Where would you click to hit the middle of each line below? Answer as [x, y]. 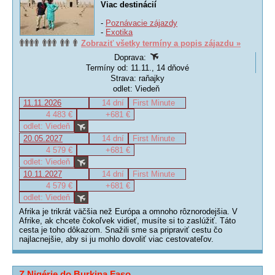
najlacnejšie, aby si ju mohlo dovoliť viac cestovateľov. [116, 239]
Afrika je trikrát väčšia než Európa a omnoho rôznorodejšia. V [128, 211]
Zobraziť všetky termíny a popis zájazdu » [161, 43]
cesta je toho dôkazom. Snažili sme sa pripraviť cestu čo [121, 230]
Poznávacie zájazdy [141, 23]
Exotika [119, 32]
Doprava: [131, 57]
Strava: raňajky [137, 78]
